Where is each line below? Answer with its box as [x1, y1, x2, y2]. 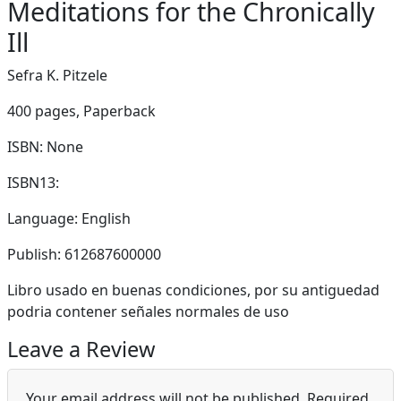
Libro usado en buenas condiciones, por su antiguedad [7, 280, 380, 300]
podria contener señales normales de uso [7, 302, 289, 321]
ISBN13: [7, 173, 59, 192]
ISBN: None [7, 137, 83, 157]
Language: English [7, 209, 131, 228]
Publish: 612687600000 [7, 244, 161, 264]
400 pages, [7, 101, 80, 121]
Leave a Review [7, 335, 155, 363]
